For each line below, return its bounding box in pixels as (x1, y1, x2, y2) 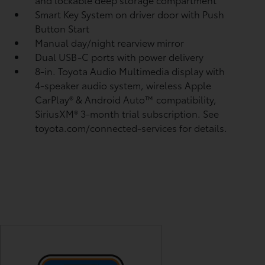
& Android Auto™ (76, 92, 157, 106)
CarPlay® (35, 92, 76, 106)
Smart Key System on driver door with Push (35, 7, 225, 21)
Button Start (35, 21, 90, 35)
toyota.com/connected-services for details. (35, 121, 228, 134)
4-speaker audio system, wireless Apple (35, 78, 212, 92)
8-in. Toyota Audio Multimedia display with (35, 64, 225, 77)
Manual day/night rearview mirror (35, 35, 185, 49)
